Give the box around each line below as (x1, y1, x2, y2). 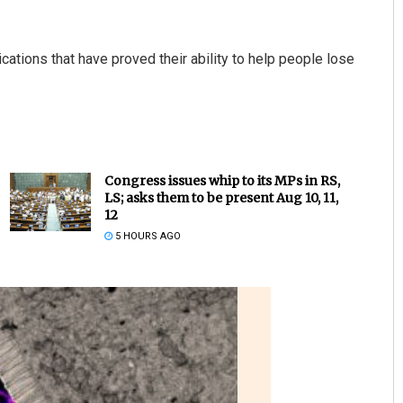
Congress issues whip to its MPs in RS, (103, 173, 340, 190)
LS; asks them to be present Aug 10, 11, (103, 190, 338, 207)
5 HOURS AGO (112, 230, 181, 243)
